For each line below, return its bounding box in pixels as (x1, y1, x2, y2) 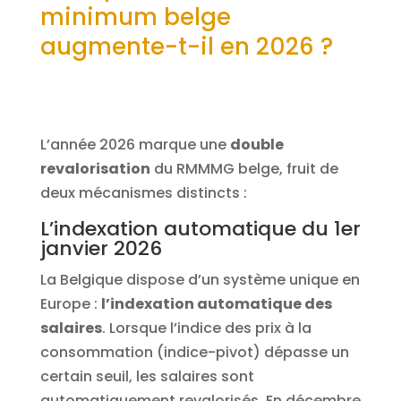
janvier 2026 (39, 235, 162, 263)
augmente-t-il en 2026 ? (39, 30, 333, 64)
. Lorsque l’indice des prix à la (101, 318, 311, 339)
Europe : (39, 294, 101, 315)
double (229, 134, 284, 156)
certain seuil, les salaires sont (39, 366, 254, 388)
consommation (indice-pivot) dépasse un (39, 342, 349, 363)
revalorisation (39, 158, 150, 180)
